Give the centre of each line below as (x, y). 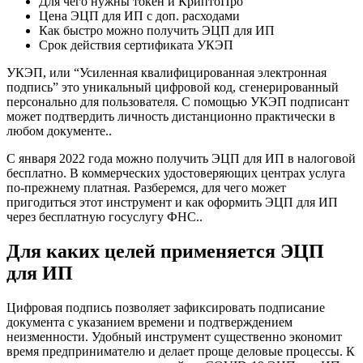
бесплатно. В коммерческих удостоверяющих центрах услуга (176, 173)
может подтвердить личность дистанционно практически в (171, 117)
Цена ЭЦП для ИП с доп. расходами (139, 16)
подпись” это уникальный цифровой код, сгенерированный (173, 88)
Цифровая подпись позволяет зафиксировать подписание (166, 307)
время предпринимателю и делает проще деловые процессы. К (181, 351)
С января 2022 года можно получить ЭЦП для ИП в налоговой (181, 159)
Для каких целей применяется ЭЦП (165, 251)
